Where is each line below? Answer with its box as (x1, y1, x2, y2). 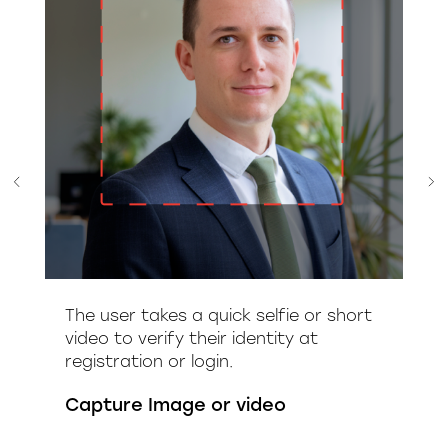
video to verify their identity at (65, 329, 318, 348)
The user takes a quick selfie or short (65, 306, 372, 325)
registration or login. (65, 352, 233, 371)
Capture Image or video (65, 394, 286, 416)
